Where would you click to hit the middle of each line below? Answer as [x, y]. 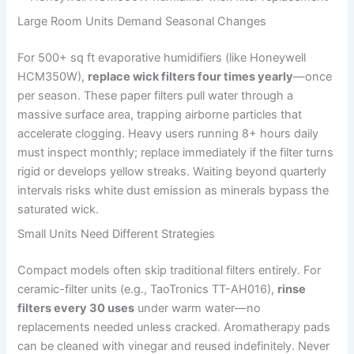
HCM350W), [53, 76]
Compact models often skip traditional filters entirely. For [169, 270]
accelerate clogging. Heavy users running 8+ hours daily [168, 133]
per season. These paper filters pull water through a [156, 95]
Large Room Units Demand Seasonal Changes [142, 21]
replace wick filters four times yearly [191, 76]
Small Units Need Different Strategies [117, 234]
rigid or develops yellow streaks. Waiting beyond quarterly [172, 171]
